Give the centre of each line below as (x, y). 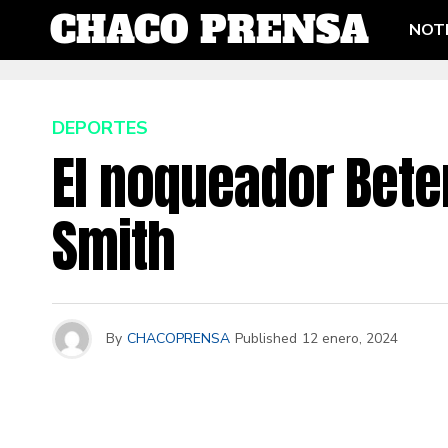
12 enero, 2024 (350, 338)
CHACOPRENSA (178, 338)
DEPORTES (100, 128)
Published (266, 338)
